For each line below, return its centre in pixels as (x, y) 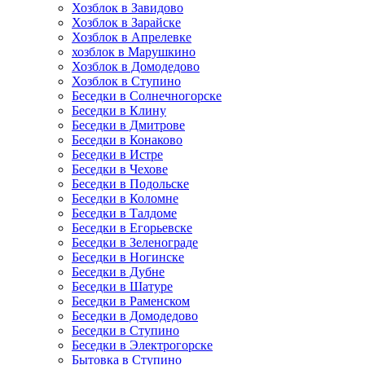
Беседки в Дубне (118, 272)
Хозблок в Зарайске (126, 22)
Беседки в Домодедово (135, 316)
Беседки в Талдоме (124, 213)
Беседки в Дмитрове (128, 125)
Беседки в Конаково (127, 140)
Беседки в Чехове (120, 169)
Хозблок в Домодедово (136, 66)
